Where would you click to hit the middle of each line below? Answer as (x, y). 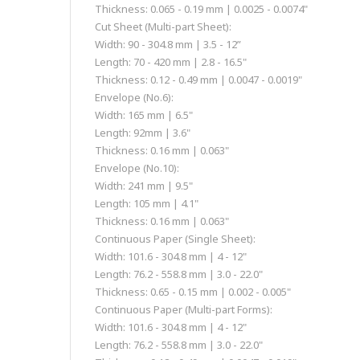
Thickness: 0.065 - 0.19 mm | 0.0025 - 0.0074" (201, 9)
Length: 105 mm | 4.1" (147, 204)
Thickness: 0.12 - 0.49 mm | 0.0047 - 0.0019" (198, 80)
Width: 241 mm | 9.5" (144, 186)
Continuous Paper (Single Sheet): (175, 239)
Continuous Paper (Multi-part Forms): (184, 310)
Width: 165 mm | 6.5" (144, 115)
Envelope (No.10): (137, 168)
